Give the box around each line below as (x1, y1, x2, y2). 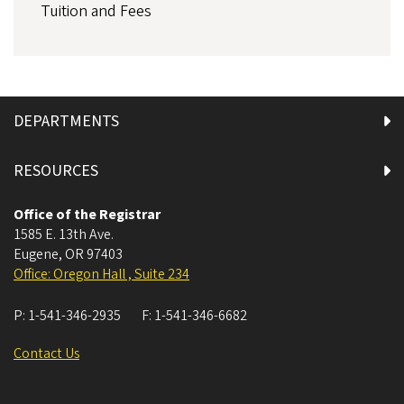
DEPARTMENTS (14, 110, 119, 133)
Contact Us (14, 344, 79, 364)
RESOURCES (14, 160, 98, 183)
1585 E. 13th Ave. (14, 225, 114, 245)
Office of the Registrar (14, 205, 161, 225)
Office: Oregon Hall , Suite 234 (14, 264, 189, 285)
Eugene (14, 244, 59, 265)
